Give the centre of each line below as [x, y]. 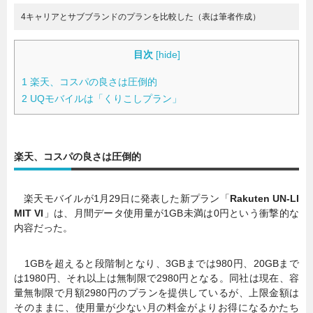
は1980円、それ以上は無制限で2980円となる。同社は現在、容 [156, 278]
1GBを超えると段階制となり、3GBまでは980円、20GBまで [156, 263]
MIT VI [29, 213]
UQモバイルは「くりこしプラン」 [104, 98]
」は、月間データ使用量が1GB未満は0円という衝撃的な [172, 213]
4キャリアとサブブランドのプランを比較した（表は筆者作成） [141, 17]
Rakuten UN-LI [264, 198]
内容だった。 [43, 227]
